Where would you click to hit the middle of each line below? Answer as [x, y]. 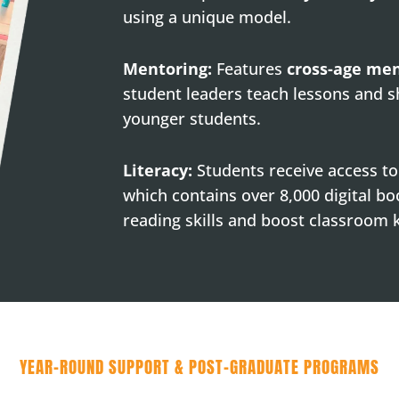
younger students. [192, 118]
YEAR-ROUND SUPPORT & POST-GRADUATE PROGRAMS [199, 367]
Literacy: [158, 171]
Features [250, 68]
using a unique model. [208, 16]
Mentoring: [168, 68]
